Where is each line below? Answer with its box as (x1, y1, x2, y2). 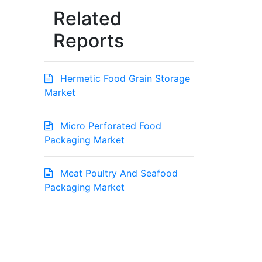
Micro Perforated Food (57, 120, 161, 132)
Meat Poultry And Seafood (57, 167, 178, 180)
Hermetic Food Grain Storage (57, 73, 190, 85)
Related (53, 7, 122, 30)
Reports (53, 29, 124, 53)
